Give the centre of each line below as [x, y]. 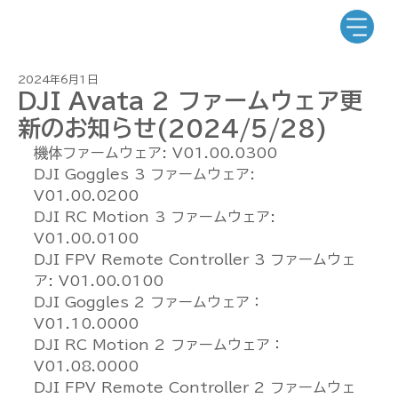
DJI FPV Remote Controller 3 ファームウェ [195, 259]
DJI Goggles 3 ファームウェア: [147, 174]
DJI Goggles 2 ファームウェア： [151, 302]
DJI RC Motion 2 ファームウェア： [162, 345]
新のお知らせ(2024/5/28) [173, 128]
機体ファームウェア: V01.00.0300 [155, 153]
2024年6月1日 [58, 79]
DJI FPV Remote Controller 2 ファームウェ [195, 387]
